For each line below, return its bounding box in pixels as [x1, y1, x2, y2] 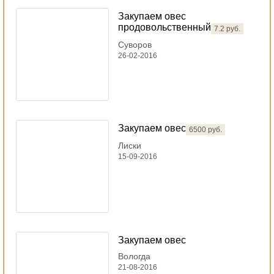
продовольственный [118, 22, 211, 32]
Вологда [118, 252, 150, 261]
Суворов [118, 40, 152, 50]
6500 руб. [189, 125, 222, 134]
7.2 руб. [214, 24, 240, 33]
